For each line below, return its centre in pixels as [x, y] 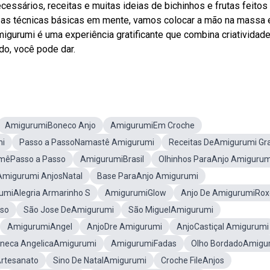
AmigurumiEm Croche [152, 125]
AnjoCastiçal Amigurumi [223, 227]
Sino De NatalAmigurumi [100, 260]
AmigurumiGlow [136, 193]
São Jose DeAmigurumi [69, 210]
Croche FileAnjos [193, 260]
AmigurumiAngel [40, 227]
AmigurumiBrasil [112, 159]
